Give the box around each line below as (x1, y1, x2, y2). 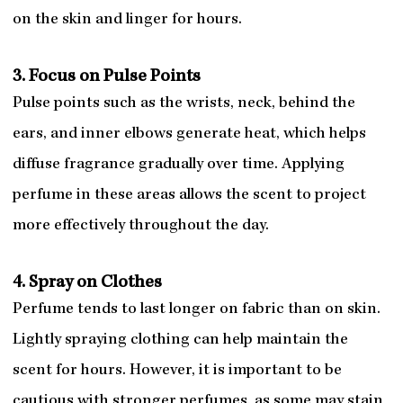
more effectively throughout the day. (12, 218, 269, 236)
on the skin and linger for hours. (12, 12, 242, 30)
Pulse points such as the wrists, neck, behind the (12, 95, 355, 113)
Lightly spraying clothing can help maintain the (12, 332, 348, 350)
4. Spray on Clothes (12, 274, 162, 293)
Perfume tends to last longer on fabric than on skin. (12, 301, 381, 319)
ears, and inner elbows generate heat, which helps (12, 126, 366, 144)
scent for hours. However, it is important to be (12, 363, 342, 381)
